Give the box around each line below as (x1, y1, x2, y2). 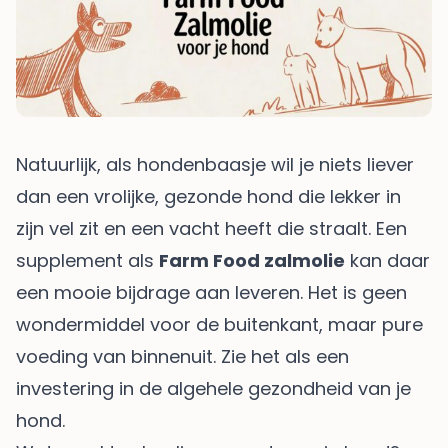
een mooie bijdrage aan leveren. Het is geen (16, 279, 407, 305)
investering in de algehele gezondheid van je (16, 375, 411, 401)
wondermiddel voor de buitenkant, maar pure (16, 311, 423, 337)
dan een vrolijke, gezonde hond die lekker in (16, 183, 401, 209)
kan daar (345, 247, 430, 273)
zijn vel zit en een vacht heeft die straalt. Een (16, 215, 407, 241)
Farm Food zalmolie (159, 247, 345, 273)
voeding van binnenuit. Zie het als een (16, 343, 349, 369)
